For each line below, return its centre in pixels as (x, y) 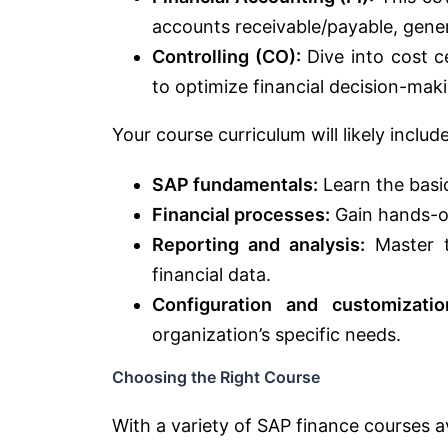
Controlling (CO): (226, 56)
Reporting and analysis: (259, 244)
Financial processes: (241, 214)
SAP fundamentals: (235, 184)
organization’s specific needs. (276, 334)
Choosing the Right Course (216, 376)
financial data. (211, 274)
